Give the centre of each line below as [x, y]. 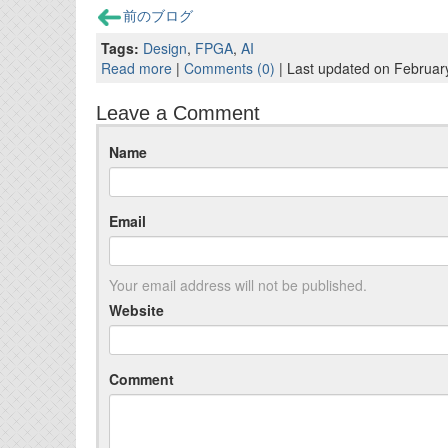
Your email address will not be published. [238, 285]
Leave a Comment [178, 113]
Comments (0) [229, 68]
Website [136, 310]
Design [165, 48]
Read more [136, 68]
